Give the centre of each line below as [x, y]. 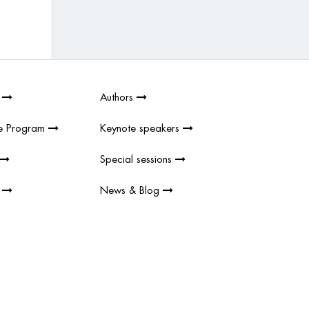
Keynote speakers [142, 127]
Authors [119, 96]
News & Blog [132, 189]
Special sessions [138, 158]
